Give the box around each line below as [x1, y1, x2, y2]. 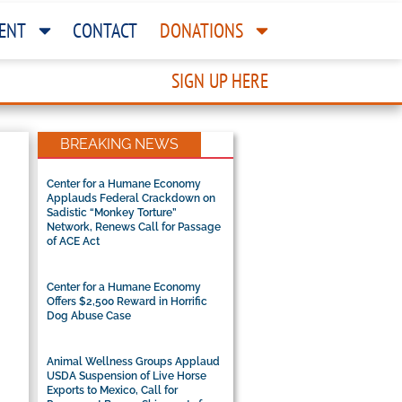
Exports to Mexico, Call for [47, 383, 179, 397]
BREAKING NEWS [60, 135, 179, 153]
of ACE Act [47, 234, 100, 248]
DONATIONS [160, 17, 244, 43]
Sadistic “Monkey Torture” [47, 205, 178, 219]
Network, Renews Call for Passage [47, 220, 222, 233]
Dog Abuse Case [47, 309, 132, 322]
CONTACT [73, 17, 138, 43]
